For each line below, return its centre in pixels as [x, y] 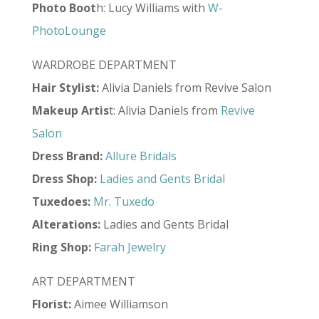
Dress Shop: [64, 179]
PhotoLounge [69, 31]
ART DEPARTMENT [83, 281]
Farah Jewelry [128, 247]
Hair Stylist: [65, 88]
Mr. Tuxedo [124, 202]
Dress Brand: [67, 156]
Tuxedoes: [61, 202]
